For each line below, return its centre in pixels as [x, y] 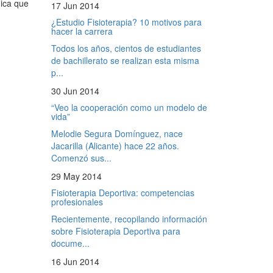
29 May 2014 [76, 176]
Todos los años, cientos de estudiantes [126, 48]
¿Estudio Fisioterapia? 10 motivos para [126, 22]
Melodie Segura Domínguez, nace [117, 133]
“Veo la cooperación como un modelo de [129, 107]
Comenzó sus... [81, 158]
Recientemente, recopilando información [129, 218]
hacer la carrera [82, 31]
